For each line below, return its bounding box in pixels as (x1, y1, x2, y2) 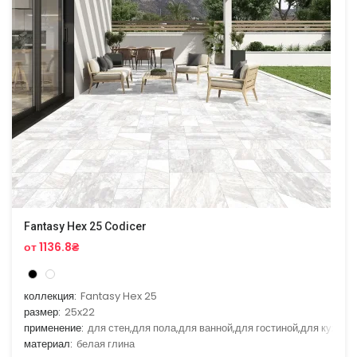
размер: (24, 304, 61, 320)
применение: (24, 320, 84, 335)
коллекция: (24, 288, 76, 304)
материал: (24, 335, 73, 351)
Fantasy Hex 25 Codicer (24, 219, 147, 233)
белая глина (76, 335, 135, 351)
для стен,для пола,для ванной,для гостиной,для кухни (88, 320, 348, 335)
